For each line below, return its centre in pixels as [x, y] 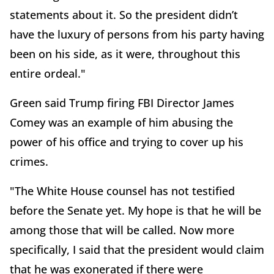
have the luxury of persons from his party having [137, 34]
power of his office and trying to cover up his [127, 142]
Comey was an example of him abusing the [121, 122]
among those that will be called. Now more [122, 230]
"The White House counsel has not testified [122, 191]
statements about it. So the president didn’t [124, 15]
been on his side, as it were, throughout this [125, 54]
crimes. [29, 161]
